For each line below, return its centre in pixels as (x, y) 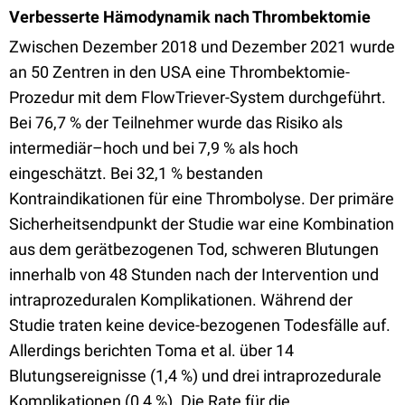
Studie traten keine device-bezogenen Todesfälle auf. (200, 325)
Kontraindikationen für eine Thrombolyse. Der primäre (202, 198)
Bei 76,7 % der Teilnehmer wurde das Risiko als (176, 122)
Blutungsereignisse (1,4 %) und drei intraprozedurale (195, 376)
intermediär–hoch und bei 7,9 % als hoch (154, 148)
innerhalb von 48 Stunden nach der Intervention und (194, 274)
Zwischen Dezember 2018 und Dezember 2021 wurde (202, 47)
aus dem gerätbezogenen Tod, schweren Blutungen (194, 249)
